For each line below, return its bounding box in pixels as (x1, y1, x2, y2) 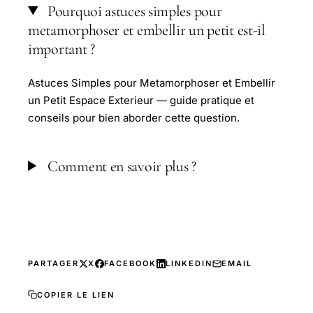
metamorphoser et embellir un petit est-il (28, 20, 265, 39)
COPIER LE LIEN (37, 289, 115, 300)
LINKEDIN (166, 259, 212, 269)
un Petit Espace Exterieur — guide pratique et (28, 93, 254, 107)
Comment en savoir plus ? (44, 156, 196, 175)
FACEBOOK (104, 259, 156, 269)
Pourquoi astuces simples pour (44, 1, 222, 20)
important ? (28, 39, 95, 58)
